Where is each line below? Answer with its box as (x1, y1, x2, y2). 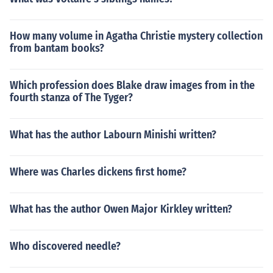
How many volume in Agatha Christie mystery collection (10, 29, 263, 43)
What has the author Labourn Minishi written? (10, 128, 216, 141)
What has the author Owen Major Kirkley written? (10, 202, 232, 216)
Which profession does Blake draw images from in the (10, 79, 255, 92)
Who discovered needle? (10, 239, 121, 253)
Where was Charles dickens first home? (10, 165, 186, 179)
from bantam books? (10, 41, 104, 55)
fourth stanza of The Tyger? (10, 91, 133, 104)
